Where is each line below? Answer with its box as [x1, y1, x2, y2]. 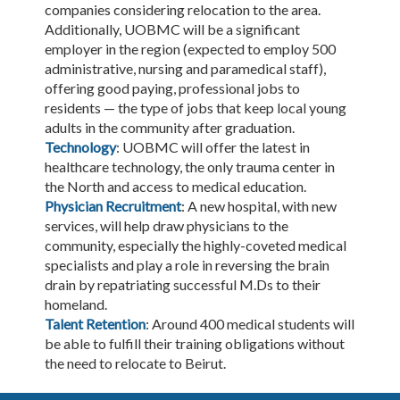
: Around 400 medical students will [146, 315, 354, 333]
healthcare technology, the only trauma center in [45, 158, 335, 176]
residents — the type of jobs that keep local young [45, 99, 346, 117]
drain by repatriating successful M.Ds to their [45, 276, 321, 294]
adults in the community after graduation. [45, 119, 295, 137]
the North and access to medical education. [45, 178, 306, 196]
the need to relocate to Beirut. [45, 354, 226, 372]
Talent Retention [45, 315, 146, 333]
